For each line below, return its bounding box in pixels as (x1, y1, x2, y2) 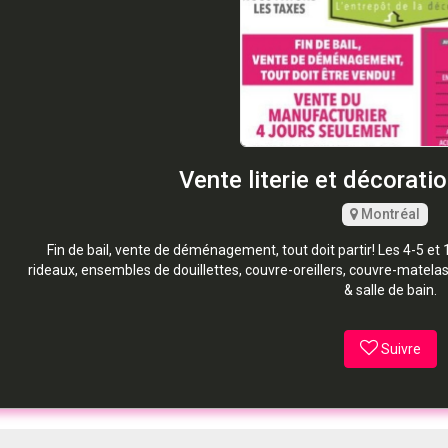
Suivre (380, 340, 421, 357)
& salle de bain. (343, 281, 437, 298)
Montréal (358, 205, 421, 222)
